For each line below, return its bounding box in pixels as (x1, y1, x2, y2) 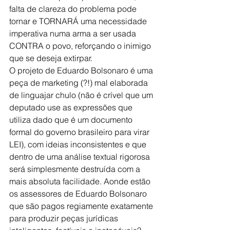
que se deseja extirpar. (9, 52, 92, 63)
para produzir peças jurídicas (9, 213, 120, 223)
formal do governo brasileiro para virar (9, 126, 151, 137)
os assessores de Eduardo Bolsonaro (9, 188, 149, 199)
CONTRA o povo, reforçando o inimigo (9, 40, 153, 51)
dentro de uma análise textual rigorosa (9, 151, 152, 162)
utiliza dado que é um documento (9, 114, 135, 125)
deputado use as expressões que (9, 102, 135, 112)
